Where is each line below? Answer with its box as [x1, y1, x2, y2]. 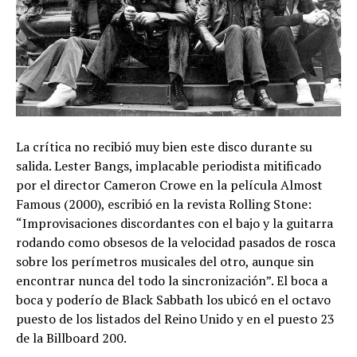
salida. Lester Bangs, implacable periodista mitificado [16, 156, 321, 175]
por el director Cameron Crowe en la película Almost [16, 175, 323, 194]
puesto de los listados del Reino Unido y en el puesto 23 [16, 309, 335, 328]
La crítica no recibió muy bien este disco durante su [16, 137, 312, 155]
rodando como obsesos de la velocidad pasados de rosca [16, 233, 335, 251]
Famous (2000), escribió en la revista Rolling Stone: [16, 194, 312, 213]
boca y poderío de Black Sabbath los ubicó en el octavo [16, 290, 331, 308]
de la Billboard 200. [16, 328, 127, 347]
